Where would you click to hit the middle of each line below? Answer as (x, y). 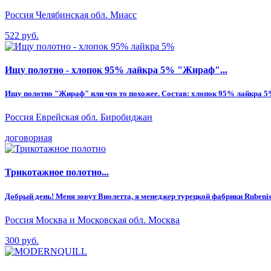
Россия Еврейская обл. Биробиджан (79, 117)
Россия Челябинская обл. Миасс (71, 15)
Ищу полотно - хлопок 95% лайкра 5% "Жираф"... (116, 70)
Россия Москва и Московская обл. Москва (92, 220)
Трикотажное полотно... (57, 172)
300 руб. (22, 240)
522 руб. (22, 35)
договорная (28, 138)
